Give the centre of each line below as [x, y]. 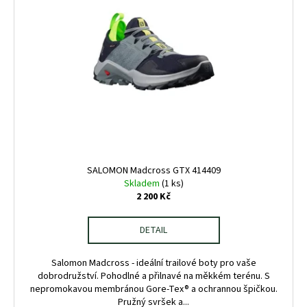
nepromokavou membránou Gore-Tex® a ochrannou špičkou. [153, 290]
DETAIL [153, 231]
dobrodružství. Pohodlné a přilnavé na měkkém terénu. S [153, 277]
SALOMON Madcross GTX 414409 [153, 171]
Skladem [143, 184]
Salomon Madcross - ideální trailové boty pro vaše [153, 263]
